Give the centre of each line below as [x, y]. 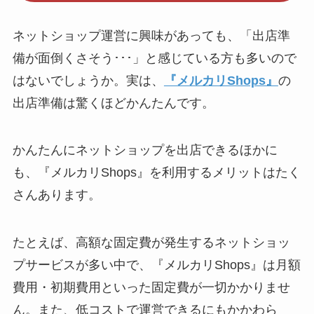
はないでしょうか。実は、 [88, 80]
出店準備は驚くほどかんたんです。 [113, 103]
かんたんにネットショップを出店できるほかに [145, 150]
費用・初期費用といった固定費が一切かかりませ [151, 288]
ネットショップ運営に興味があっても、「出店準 [151, 35]
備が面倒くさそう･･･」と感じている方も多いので [154, 58]
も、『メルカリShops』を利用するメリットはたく [156, 173]
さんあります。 [56, 195]
